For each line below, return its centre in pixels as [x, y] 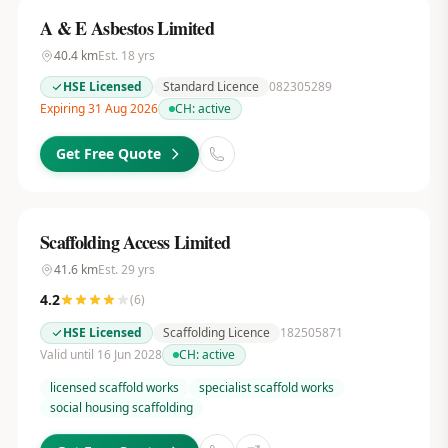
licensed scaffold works [114, 387]
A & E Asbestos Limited [127, 28]
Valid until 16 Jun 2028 [100, 354]
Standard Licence [210, 86]
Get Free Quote [108, 153]
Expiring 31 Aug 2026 [98, 108]
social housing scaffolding [121, 407]
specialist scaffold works [266, 387]
